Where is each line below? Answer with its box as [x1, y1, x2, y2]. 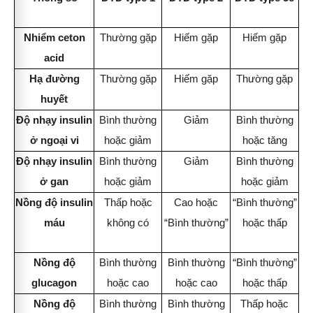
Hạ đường [29, 73, 80, 85]
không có [107, 217, 149, 228]
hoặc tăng [242, 135, 287, 146]
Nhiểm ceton [23, 32, 85, 43]
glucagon [31, 277, 77, 289]
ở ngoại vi [29, 135, 79, 146]
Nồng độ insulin [15, 197, 93, 208]
